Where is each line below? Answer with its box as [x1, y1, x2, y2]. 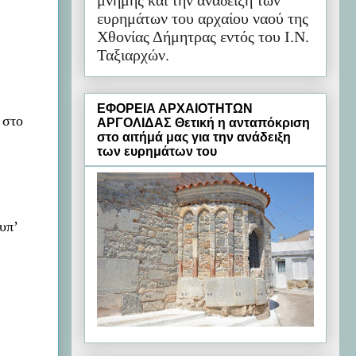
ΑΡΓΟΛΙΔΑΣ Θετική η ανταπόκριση [97, 115, 310, 130]
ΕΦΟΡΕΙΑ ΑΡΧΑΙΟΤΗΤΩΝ [97, 101, 253, 115]
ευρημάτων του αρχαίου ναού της [97, 10, 308, 28]
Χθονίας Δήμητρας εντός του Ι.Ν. [97, 28, 309, 46]
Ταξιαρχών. [97, 46, 169, 64]
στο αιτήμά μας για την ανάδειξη [97, 130, 291, 144]
